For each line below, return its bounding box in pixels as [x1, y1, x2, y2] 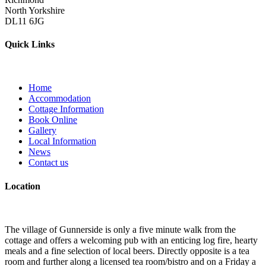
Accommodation [28, 93, 91, 104]
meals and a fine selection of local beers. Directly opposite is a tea [5, 245, 249, 256]
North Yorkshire [5, 5, 65, 15]
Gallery [28, 125, 56, 136]
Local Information [28, 136, 96, 147]
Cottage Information [28, 104, 104, 115]
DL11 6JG [5, 15, 45, 26]
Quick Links [5, 39, 55, 50]
